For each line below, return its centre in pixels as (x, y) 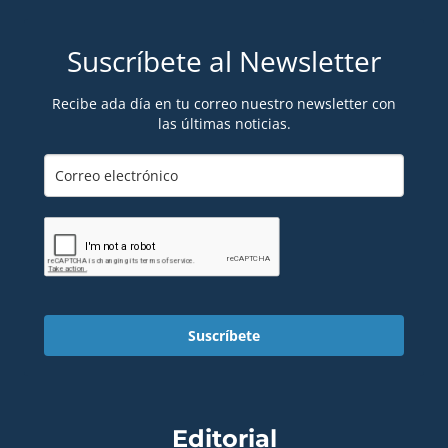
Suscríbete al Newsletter (224, 61)
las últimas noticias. (224, 123)
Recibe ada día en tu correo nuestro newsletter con (224, 103)
